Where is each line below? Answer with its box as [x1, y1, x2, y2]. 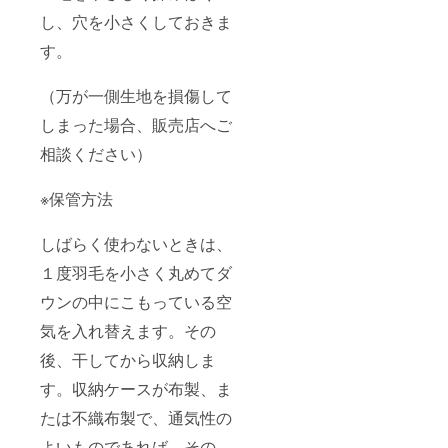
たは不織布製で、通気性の [40, 406, 232, 430]
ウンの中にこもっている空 [40, 290, 232, 314]
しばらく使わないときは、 [40, 232, 232, 256]
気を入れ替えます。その [40, 319, 216, 343]
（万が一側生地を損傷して [40, 84, 232, 108]
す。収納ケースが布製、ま [40, 377, 232, 401]
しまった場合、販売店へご [40, 113, 232, 137]
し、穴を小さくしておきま [40, 10, 232, 34]
